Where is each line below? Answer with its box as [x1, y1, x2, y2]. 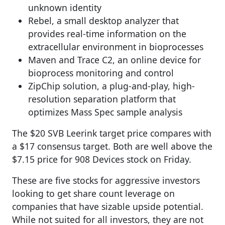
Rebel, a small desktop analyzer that [28, 15, 179, 27]
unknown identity [28, 2, 101, 14]
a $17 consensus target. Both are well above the [12, 140, 212, 153]
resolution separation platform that [28, 93, 176, 105]
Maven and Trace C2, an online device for [28, 54, 201, 66]
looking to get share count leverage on [12, 187, 175, 200]
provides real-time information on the [28, 28, 186, 40]
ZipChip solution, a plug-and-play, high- [28, 80, 195, 92]
